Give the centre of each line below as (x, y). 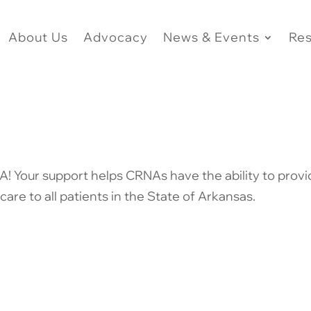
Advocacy (115, 37)
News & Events (211, 37)
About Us (38, 37)
